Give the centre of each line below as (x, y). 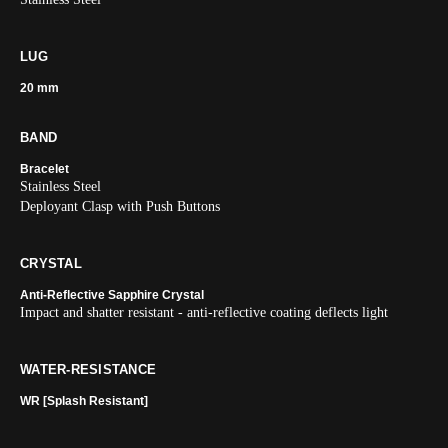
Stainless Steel (60, 186)
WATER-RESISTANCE (88, 369)
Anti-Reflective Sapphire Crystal (112, 295)
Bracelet (44, 169)
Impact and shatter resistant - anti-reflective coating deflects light (204, 312)
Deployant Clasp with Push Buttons (120, 206)
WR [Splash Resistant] (84, 401)
